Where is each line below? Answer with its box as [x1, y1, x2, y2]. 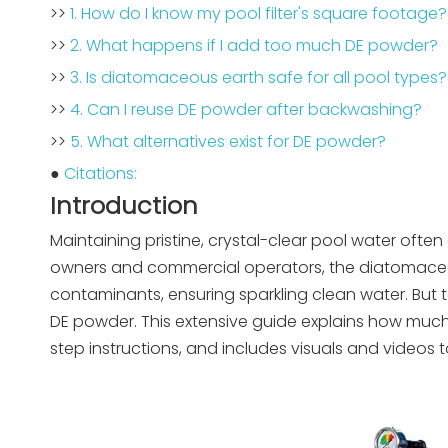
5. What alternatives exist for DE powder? [70, 130, 386, 153]
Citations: [64, 162, 137, 185]
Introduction [50, 189, 198, 222]
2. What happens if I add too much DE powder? [70, 34, 438, 57]
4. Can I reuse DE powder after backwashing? [70, 98, 422, 121]
